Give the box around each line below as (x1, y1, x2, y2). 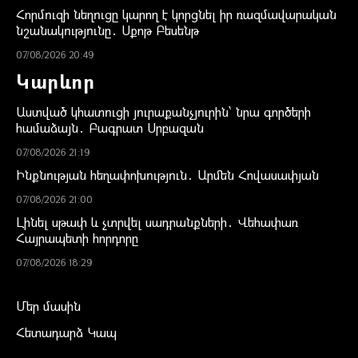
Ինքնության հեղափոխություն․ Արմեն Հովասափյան (16, 165, 319, 183)
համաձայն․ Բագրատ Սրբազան (16, 118, 204, 136)
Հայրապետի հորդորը (16, 229, 138, 246)
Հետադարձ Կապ (16, 323, 117, 340)
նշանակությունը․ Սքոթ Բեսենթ (16, 21, 199, 38)
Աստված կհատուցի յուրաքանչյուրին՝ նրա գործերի (16, 102, 311, 120)
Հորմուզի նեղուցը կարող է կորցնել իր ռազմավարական (16, 5, 336, 22)
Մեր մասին (16, 296, 81, 314)
